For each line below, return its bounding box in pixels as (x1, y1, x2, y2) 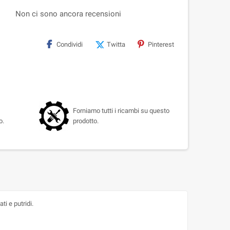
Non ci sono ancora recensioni (15, 9, 121, 19)
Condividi (56, 41, 83, 49)
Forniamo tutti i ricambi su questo (72, 107, 169, 115)
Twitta (107, 41, 125, 49)
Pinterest (148, 41, 174, 49)
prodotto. (72, 117, 99, 125)
